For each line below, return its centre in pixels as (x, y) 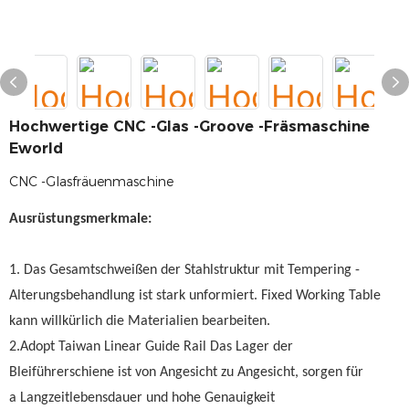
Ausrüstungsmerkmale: (82, 219)
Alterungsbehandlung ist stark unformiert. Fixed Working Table (195, 296)
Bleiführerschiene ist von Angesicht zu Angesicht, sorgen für (186, 372)
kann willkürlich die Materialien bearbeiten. (140, 321)
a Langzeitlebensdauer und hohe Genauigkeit (142, 398)
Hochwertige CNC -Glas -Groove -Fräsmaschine (189, 126)
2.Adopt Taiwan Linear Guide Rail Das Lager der (151, 347)
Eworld (36, 148)
